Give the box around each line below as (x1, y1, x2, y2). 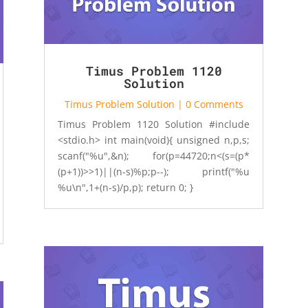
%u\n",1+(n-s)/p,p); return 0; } (58, 180, 199, 194)
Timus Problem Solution (64, 97, 175, 111)
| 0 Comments (174, 97, 243, 111)
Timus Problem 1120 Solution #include (58, 117, 250, 131)
